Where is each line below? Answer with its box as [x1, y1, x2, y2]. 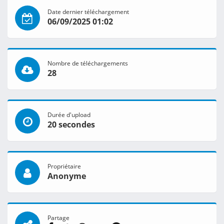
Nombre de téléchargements [47, 59, 128, 67]
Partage [47, 213, 69, 222]
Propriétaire [47, 162, 81, 170]
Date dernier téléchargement [47, 7, 129, 16]
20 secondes [47, 119, 95, 130]
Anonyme [47, 170, 86, 182]
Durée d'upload [47, 110, 90, 119]
